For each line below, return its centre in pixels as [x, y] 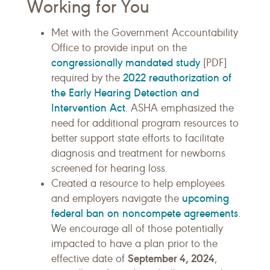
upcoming [206, 199]
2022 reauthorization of [177, 78]
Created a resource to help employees [138, 184]
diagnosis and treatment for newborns [138, 154]
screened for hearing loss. [109, 169]
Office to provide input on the [119, 48]
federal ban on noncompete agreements [145, 214]
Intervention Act [88, 108]
